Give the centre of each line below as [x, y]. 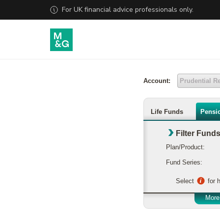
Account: [157, 81]
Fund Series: [184, 162]
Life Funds [167, 112]
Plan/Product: [185, 147]
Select [186, 181]
